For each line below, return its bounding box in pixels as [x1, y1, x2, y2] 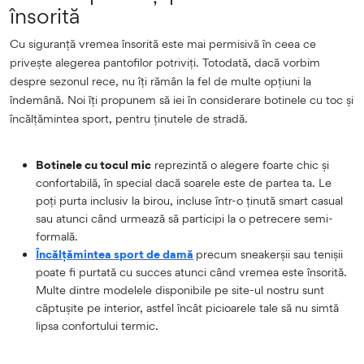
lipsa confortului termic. [36, 318, 158, 332]
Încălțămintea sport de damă [36, 246, 193, 261]
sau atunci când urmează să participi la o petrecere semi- [36, 210, 333, 225]
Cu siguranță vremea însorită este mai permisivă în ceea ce [10, 36, 316, 50]
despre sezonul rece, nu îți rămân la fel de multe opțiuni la [10, 73, 311, 88]
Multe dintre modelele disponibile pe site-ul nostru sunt [36, 282, 324, 297]
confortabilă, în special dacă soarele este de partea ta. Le [36, 175, 331, 189]
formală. [36, 228, 78, 243]
